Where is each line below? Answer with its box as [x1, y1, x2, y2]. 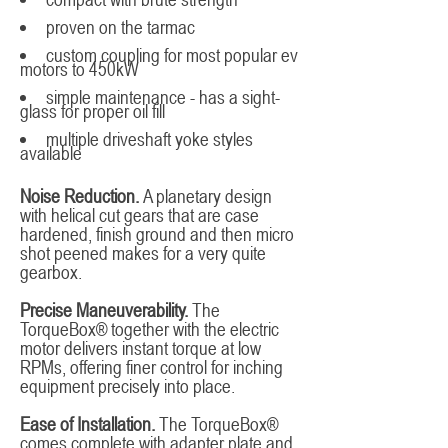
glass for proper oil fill [20, 99, 169, 122]
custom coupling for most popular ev [46, 43, 298, 66]
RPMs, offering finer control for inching [20, 355, 283, 378]
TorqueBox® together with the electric [20, 317, 279, 340]
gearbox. [20, 260, 82, 283]
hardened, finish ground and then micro [20, 222, 294, 245]
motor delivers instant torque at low [20, 336, 261, 359]
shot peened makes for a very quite [20, 241, 266, 264]
